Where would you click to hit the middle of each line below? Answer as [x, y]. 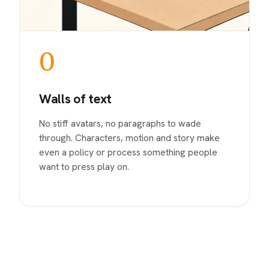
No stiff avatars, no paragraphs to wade [120, 123]
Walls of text [76, 99]
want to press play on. [84, 166]
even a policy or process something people [128, 152]
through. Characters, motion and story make [129, 138]
